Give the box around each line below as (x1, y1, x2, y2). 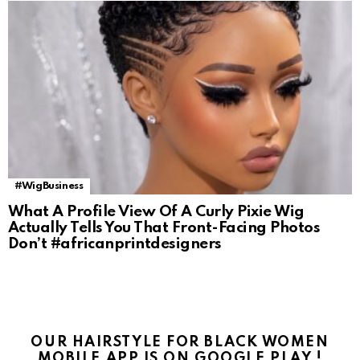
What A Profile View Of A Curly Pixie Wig (8, 204, 305, 220)
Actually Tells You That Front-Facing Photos (8, 220, 321, 236)
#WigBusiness (14, 181, 84, 192)
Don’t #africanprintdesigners (8, 236, 222, 252)
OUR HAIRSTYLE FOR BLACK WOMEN (31, 335, 329, 350)
